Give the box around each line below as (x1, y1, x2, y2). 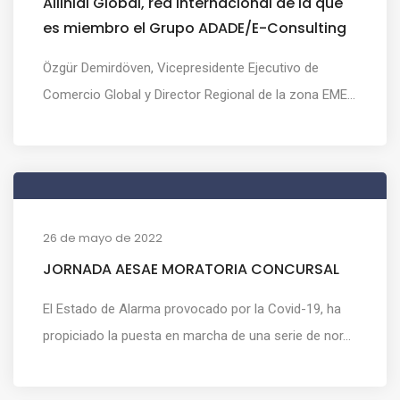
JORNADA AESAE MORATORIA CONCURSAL (43, 258, 339, 279)
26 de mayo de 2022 (43, 229, 162, 246)
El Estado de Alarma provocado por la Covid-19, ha (43, 300, 341, 317)
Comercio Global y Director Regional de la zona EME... (43, 86, 355, 103)
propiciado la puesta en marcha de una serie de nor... (43, 327, 351, 344)
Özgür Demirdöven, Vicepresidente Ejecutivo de (43, 59, 319, 76)
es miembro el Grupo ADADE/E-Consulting (43, 17, 346, 38)
